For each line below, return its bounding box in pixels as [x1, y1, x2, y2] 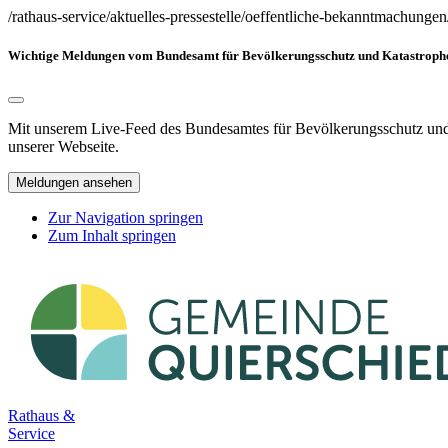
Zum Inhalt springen [48, 227, 176, 245]
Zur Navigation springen [48, 209, 203, 227]
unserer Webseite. [8, 138, 119, 156]
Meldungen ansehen [16, 175, 132, 191]
